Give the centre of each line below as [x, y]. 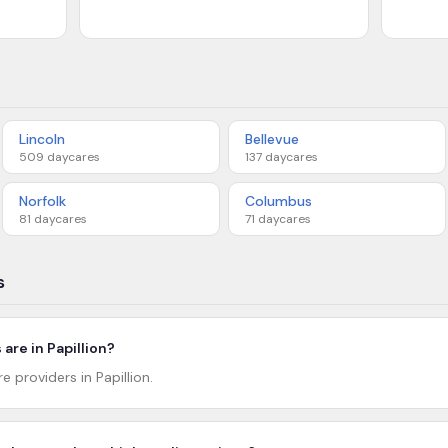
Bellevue [272, 139]
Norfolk [42, 201]
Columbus [278, 201]
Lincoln [42, 139]
